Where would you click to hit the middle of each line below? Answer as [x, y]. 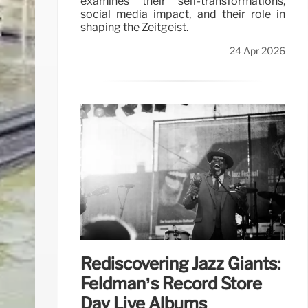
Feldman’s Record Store [171, 284]
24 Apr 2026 [257, 51]
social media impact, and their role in [183, 14]
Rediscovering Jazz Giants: [180, 264]
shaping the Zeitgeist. [134, 27]
